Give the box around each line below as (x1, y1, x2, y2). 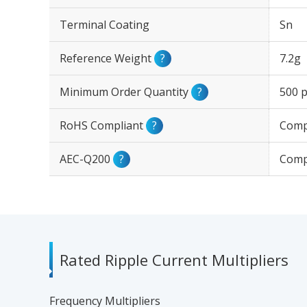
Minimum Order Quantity (60, 84, 191, 99)
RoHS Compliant (60, 118, 146, 133)
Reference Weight (60, 51, 154, 66)
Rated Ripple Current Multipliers (60, 249, 288, 270)
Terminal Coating (60, 17, 149, 32)
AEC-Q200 (60, 151, 113, 167)
